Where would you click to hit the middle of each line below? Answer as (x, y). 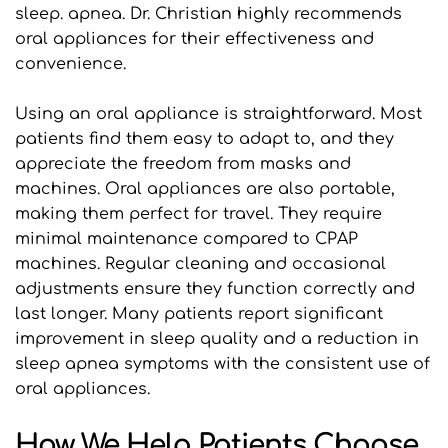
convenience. (70, 63)
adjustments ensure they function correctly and (215, 288)
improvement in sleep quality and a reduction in (217, 338)
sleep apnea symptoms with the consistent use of (222, 363)
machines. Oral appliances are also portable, (205, 188)
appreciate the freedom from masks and (183, 163)
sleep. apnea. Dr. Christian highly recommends (208, 13)
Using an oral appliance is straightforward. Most (218, 113)
